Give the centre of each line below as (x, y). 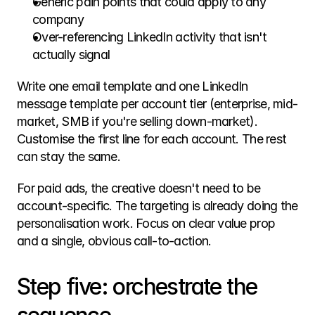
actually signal (71, 54)
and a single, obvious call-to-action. (114, 241)
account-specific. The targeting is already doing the (157, 206)
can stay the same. (69, 156)
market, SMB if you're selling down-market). (137, 121)
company (58, 19)
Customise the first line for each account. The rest (152, 139)
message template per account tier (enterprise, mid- (157, 104)
